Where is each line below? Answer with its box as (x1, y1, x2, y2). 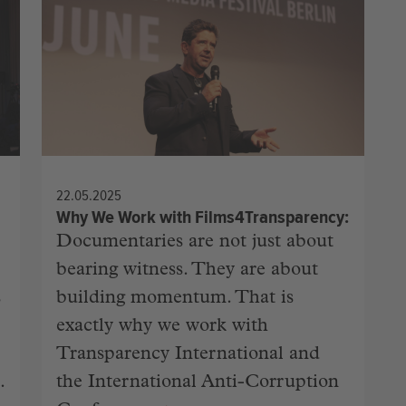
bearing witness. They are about (56, 262, 318, 281)
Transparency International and (56, 346, 320, 365)
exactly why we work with (56, 318, 268, 337)
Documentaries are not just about (56, 234, 333, 253)
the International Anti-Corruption (56, 374, 339, 393)
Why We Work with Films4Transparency (56, 206, 344, 229)
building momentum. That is (56, 290, 294, 309)
